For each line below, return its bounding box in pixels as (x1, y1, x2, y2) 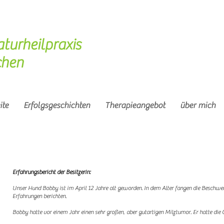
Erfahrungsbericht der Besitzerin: (12, 168, 91, 175)
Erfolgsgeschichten (23, 100, 90, 110)
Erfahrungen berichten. (12, 192, 66, 199)
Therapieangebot (105, 100, 165, 110)
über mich (180, 100, 215, 110)
